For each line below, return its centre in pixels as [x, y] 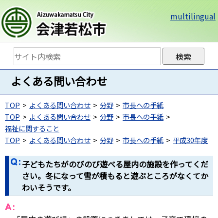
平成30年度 [190, 140]
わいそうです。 [49, 187]
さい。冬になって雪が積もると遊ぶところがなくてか [115, 176]
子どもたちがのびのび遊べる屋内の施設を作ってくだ [115, 164]
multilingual [193, 16]
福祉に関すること [32, 128]
